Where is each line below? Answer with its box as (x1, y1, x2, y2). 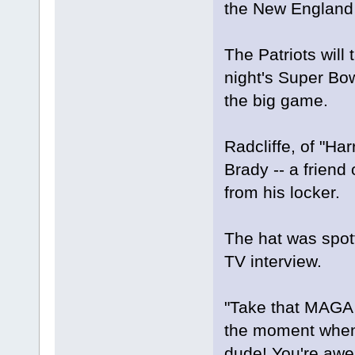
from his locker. (223, 182, 340, 201)
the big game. (223, 90, 328, 109)
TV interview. (223, 251, 322, 270)
